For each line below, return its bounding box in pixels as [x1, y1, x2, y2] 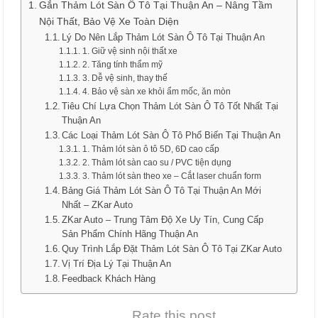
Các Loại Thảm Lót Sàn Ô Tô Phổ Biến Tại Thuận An [62, 130, 281, 141]
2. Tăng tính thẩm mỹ [82, 60, 163, 69]
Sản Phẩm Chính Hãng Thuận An [62, 229, 199, 239]
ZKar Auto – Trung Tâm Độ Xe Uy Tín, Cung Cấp [62, 214, 264, 225]
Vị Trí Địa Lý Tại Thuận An [62, 258, 172, 269]
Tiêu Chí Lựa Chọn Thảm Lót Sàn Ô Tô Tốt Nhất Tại [62, 101, 279, 111]
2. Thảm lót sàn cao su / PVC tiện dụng [82, 158, 231, 167]
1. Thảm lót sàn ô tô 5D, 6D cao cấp [82, 144, 219, 153]
